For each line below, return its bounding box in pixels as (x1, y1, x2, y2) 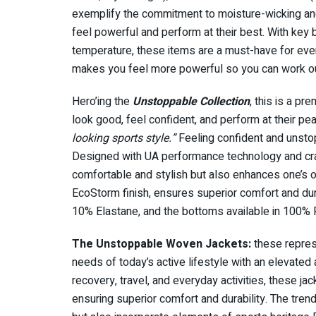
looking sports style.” (72, 129, 178, 147)
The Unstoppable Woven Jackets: (72, 235, 251, 253)
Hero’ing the (72, 92, 133, 110)
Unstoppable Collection (133, 92, 250, 110)
